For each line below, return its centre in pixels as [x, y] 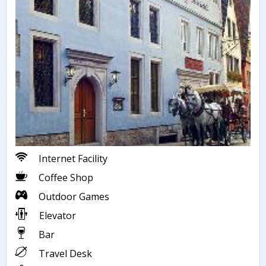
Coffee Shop [65, 177]
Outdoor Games [73, 196]
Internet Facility [72, 158]
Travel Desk [64, 253]
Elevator [56, 215]
